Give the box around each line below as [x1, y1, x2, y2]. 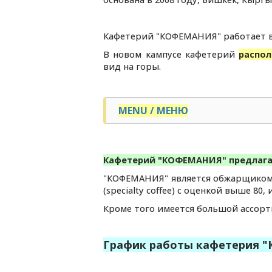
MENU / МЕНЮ [118, 104, 188, 118]
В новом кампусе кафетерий [103, 49, 239, 61]
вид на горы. [103, 61, 161, 73]
